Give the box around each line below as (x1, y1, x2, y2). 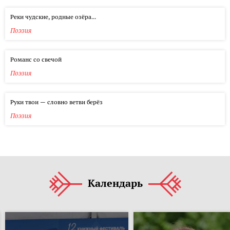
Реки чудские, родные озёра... (10, 12, 96, 21)
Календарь (87, 176, 143, 190)
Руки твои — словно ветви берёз (10, 98, 103, 106)
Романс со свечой (10, 55, 62, 63)
